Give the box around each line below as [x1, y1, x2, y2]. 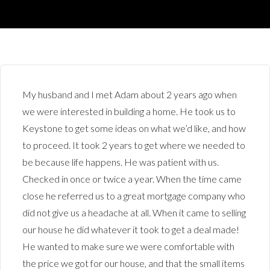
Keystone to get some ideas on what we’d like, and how [22, 122, 246, 134]
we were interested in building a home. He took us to [22, 105, 236, 118]
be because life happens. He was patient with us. [22, 156, 219, 168]
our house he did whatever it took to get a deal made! [22, 224, 239, 236]
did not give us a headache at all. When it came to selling [22, 207, 246, 219]
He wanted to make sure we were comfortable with [22, 240, 234, 253]
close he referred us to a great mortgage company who [22, 190, 245, 202]
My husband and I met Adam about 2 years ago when [22, 89, 237, 101]
